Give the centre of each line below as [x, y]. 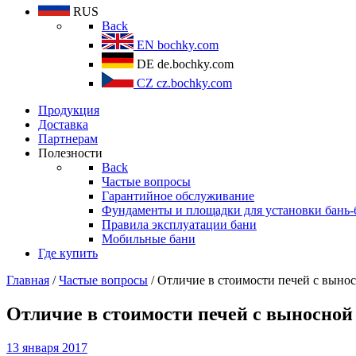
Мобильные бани [149, 239]
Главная [28, 280]
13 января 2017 [47, 347]
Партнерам [68, 139]
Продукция [69, 110]
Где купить [68, 253]
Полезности [70, 153]
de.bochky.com [195, 64]
